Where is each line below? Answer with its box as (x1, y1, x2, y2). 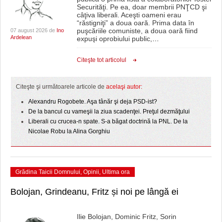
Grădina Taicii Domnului (15, 168, 80, 176)
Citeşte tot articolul (76, 56, 126, 63)
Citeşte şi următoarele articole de (16, 83, 106, 91)
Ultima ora (102, 168, 130, 176)
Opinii (83, 168, 99, 176)
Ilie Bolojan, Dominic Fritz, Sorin (76, 213, 176, 221)
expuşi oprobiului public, (76, 35, 152, 43)
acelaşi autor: (106, 83, 142, 91)
